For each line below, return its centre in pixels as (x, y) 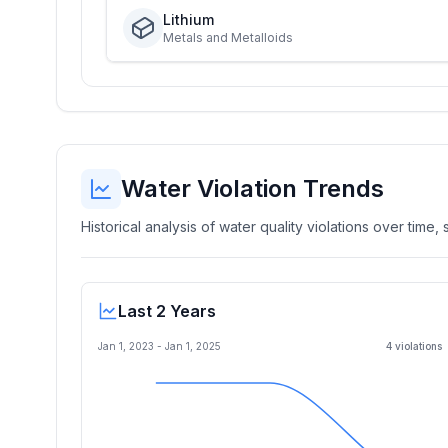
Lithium (188, 19)
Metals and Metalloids (228, 37)
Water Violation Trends (252, 188)
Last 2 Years (167, 311)
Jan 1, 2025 (193, 346)
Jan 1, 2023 (126, 346)
